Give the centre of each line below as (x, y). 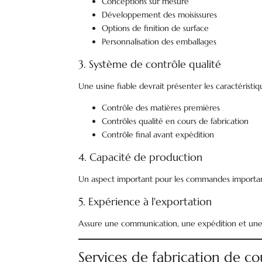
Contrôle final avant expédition (158, 135)
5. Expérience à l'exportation (145, 201)
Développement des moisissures (160, 15)
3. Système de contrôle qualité (150, 64)
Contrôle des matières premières (161, 108)
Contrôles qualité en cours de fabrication (175, 121)
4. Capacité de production (141, 157)
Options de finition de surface (156, 28)
